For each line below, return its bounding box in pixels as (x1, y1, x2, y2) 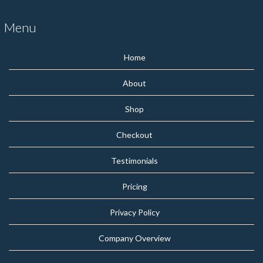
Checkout (116, 130, 153, 140)
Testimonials (111, 156, 158, 166)
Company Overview (98, 233, 171, 244)
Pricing (122, 181, 147, 192)
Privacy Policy (109, 207, 160, 218)
